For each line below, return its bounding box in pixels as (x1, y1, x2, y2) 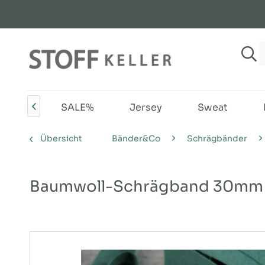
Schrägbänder (187, 133, 247, 144)
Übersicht (40, 133, 82, 144)
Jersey (130, 101, 162, 114)
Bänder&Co (112, 133, 160, 144)
